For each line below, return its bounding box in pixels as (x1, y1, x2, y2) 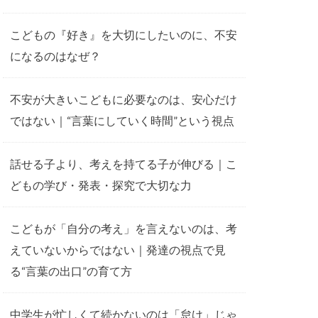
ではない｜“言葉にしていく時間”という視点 (10, 113, 234, 127)
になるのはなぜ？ (10, 48, 101, 62)
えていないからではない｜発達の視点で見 (10, 242, 226, 256)
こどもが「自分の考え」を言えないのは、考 (10, 221, 237, 235)
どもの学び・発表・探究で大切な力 (10, 177, 192, 192)
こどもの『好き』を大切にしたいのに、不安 (10, 27, 237, 41)
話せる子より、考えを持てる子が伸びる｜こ (10, 156, 237, 170)
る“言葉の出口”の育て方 (10, 263, 132, 278)
